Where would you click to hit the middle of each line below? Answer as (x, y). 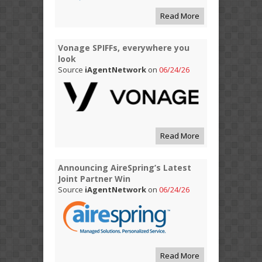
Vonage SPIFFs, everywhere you (124, 47)
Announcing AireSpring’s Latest (125, 167)
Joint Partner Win (94, 178)
